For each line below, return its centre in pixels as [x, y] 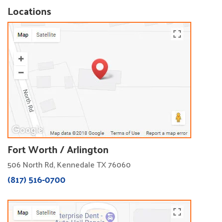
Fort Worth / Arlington [58, 149]
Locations [29, 11]
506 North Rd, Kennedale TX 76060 [69, 165]
